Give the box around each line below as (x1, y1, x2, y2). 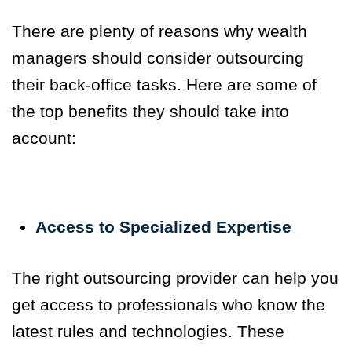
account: (12, 129, 76, 148)
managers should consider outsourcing (12, 49, 304, 68)
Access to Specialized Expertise (35, 218, 291, 236)
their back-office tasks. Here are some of (12, 75, 317, 94)
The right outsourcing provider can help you (12, 269, 339, 288)
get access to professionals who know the (12, 295, 325, 314)
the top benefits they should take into (12, 102, 289, 121)
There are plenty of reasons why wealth (12, 22, 307, 41)
